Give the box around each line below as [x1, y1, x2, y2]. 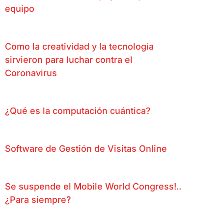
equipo [5, 3, 34, 14]
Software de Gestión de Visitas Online [5, 143, 167, 154]
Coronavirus [5, 67, 57, 78]
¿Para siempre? [5, 194, 71, 205]
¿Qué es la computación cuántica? [5, 105, 151, 116]
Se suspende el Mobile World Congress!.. [5, 181, 181, 192]
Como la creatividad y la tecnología [5, 41, 154, 52]
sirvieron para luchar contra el [5, 54, 133, 65]
